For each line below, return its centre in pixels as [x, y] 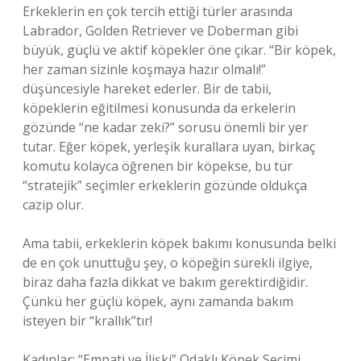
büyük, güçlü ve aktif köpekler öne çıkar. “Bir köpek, [179, 50]
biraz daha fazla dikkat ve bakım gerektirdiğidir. [165, 282]
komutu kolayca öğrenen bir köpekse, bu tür [158, 166]
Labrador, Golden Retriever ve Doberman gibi [160, 31]
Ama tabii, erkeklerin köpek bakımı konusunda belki [179, 243]
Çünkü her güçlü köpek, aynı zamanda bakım [158, 301]
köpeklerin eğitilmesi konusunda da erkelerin [159, 108]
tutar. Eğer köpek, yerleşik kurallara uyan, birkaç [169, 147]
